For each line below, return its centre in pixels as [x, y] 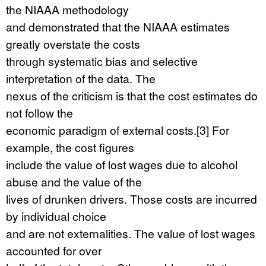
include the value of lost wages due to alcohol [122, 164]
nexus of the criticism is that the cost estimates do [132, 95]
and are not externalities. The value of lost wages [131, 233]
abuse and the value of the [74, 181]
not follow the [39, 113]
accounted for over [54, 250]
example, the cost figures [70, 147]
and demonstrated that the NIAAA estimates [118, 26]
